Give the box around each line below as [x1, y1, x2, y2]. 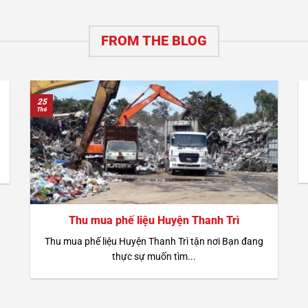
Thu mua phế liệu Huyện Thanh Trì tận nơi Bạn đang [44, 235, 263, 247]
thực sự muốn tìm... [111, 250, 196, 262]
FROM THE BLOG [101, 33, 207, 49]
